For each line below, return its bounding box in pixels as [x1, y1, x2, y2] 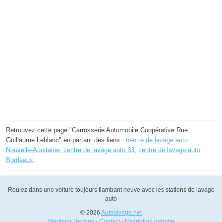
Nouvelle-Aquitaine [6, 146, 59, 154]
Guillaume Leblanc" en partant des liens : [6, 136, 126, 144]
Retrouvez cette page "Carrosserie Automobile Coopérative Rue [6, 126, 188, 134]
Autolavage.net [101, 209, 142, 216]
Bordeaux [6, 156, 33, 164]
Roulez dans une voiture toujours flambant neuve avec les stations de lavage [7, 186, 215, 193]
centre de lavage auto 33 [63, 146, 134, 154]
